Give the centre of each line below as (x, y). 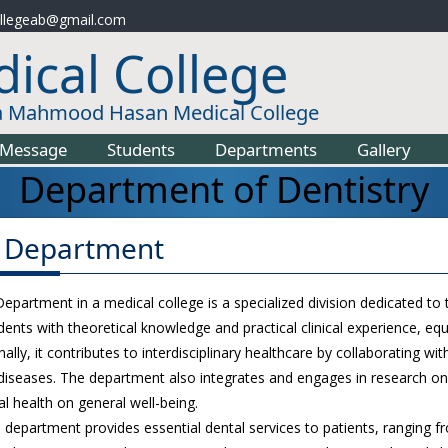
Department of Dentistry (224, 189)
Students (141, 149)
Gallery (384, 149)
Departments (266, 149)
